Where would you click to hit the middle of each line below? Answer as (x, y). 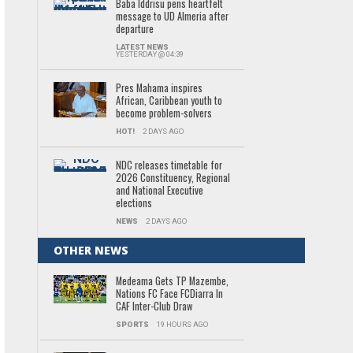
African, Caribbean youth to (169, 100)
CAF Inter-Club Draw (154, 306)
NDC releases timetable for (169, 165)
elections (134, 203)
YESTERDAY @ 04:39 (149, 54)
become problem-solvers (163, 113)
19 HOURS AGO (182, 324)
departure (134, 29)
